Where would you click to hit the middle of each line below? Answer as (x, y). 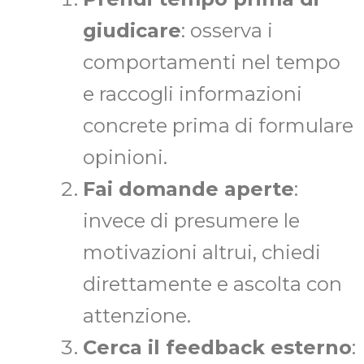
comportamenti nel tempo (212, 63)
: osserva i (227, 31)
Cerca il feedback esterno (217, 348)
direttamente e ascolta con (212, 284)
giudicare (132, 31)
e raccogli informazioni (193, 94)
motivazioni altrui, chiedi (202, 253)
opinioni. (125, 158)
